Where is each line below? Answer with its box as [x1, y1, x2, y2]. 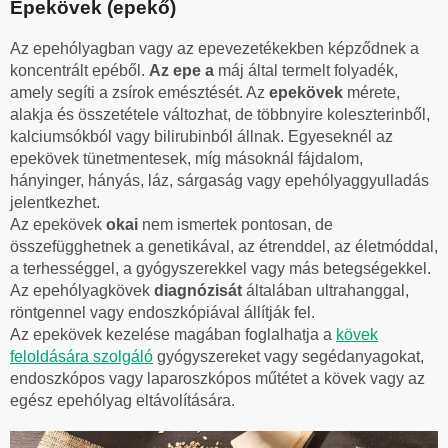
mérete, [347, 83, 400, 101]
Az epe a [149, 61, 218, 79]
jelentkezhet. [10, 193, 100, 211]
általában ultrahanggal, [246, 281, 409, 299]
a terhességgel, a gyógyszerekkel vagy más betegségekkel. [10, 259, 431, 277]
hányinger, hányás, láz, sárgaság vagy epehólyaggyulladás [10, 171, 429, 189]
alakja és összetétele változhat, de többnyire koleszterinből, [10, 105, 430, 123]
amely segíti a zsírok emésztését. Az [10, 83, 269, 101]
